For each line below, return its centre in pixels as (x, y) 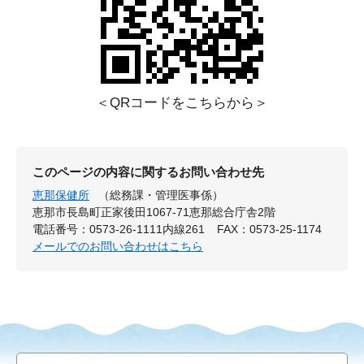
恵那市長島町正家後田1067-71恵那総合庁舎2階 (154, 212)
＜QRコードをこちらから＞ (182, 103)
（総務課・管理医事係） (161, 195)
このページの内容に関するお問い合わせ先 (148, 172)
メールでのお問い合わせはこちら (118, 247)
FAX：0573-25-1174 (270, 230)
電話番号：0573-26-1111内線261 (119, 230)
